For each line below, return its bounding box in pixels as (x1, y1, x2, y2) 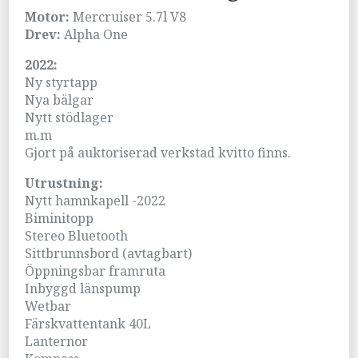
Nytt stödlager (25, 109, 114, 127)
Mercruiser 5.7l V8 (70, 8, 187, 26)
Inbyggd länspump (25, 280, 141, 298)
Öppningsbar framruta (25, 262, 166, 280)
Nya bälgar (25, 91, 94, 109)
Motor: (25, 8, 70, 26)
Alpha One (61, 26, 129, 44)
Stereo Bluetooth (25, 227, 129, 245)
